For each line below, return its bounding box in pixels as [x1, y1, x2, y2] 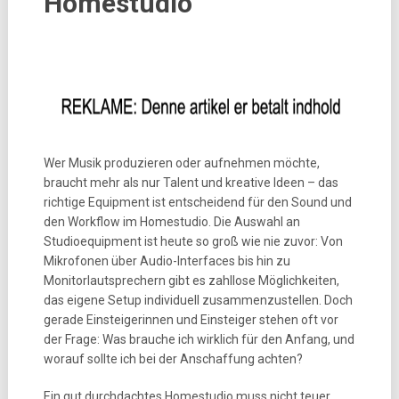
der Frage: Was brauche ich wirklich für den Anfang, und [43, 332, 354, 346]
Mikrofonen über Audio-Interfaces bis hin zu [43, 254, 290, 268]
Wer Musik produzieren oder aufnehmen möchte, [43, 156, 320, 170]
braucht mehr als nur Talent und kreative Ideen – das [43, 175, 338, 190]
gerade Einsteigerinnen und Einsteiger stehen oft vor [43, 313, 338, 327]
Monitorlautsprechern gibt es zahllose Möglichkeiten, [43, 273, 339, 288]
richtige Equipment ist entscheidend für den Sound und [43, 195, 352, 209]
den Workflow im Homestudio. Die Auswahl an [43, 215, 300, 229]
